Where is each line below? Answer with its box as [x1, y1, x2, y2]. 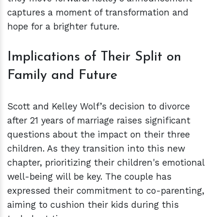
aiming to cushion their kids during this [7, 200, 179, 210]
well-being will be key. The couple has [7, 171, 171, 182]
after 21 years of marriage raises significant [7, 115, 190, 126]
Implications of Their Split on [7, 50, 181, 64]
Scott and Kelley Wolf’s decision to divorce [7, 101, 190, 112]
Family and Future [7, 69, 117, 83]
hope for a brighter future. [7, 21, 119, 32]
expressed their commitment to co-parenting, [7, 186, 204, 196]
